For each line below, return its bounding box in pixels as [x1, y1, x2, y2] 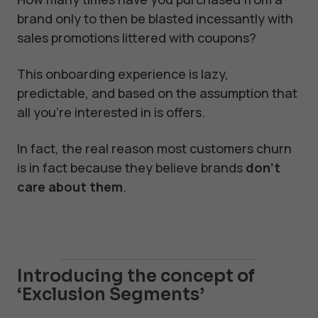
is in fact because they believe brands [17, 159, 246, 177]
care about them [17, 178, 123, 196]
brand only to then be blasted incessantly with [17, 10, 293, 28]
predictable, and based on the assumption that [17, 84, 297, 102]
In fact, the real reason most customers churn [17, 140, 292, 158]
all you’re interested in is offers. [17, 104, 205, 121]
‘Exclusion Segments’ [17, 284, 204, 306]
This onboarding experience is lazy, [17, 65, 229, 83]
